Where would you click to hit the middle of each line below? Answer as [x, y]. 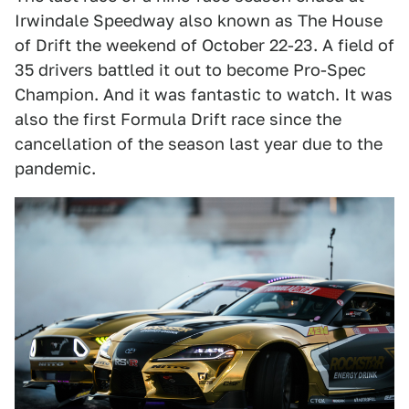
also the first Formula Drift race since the [178, 119]
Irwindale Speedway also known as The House [199, 20]
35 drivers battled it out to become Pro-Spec [190, 69]
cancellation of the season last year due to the [199, 143]
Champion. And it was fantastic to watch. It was [204, 94]
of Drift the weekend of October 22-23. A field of [204, 45]
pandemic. [55, 168]
